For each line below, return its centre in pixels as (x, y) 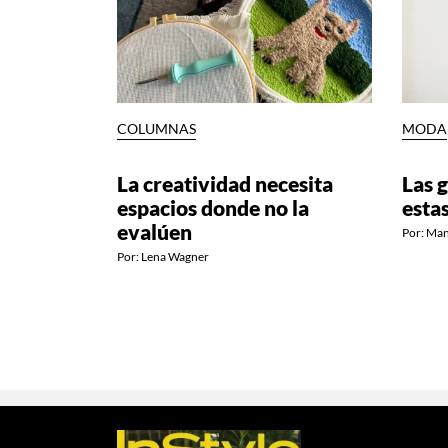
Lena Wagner (175, 256)
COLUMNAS (156, 128)
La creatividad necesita (225, 183)
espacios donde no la (213, 207)
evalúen (154, 231)
